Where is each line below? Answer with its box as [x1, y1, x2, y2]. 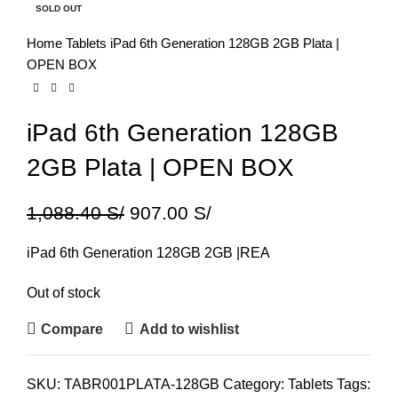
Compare [41, 321, 104, 337]
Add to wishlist [139, 321, 239, 337]
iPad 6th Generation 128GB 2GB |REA [27, 245, 270, 260]
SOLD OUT [36, 4, 82, 13]
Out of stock [27, 285, 100, 300]
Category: [223, 377, 284, 392]
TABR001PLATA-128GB [64, 377, 223, 392]
